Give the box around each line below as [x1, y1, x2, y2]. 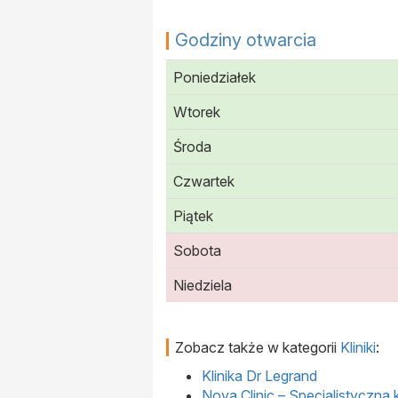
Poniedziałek [173, 68, 256, 87]
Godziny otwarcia [175, 29, 316, 52]
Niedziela [173, 276, 232, 295]
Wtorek [173, 103, 220, 122]
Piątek [173, 207, 213, 226]
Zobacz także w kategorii [175, 338, 340, 357]
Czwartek [173, 172, 235, 191]
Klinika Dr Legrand [202, 367, 317, 386]
